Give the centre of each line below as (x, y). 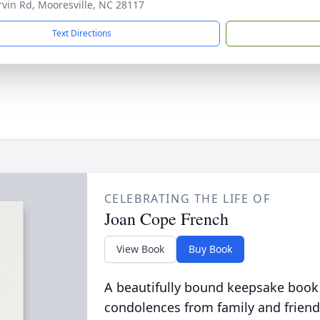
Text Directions (82, 33)
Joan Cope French (166, 219)
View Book (140, 249)
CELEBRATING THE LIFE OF (187, 199)
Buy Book (210, 249)
